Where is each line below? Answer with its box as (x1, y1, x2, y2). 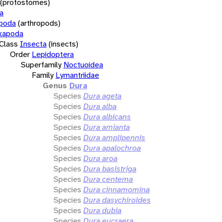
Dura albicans (83, 111, 131, 122)
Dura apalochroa (83, 142, 141, 153)
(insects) (49, 38, 78, 49)
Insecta (20, 38, 47, 49)
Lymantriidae (55, 69, 99, 80)
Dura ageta (83, 90, 121, 101)
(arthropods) (18, 17, 60, 28)
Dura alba (83, 101, 116, 111)
